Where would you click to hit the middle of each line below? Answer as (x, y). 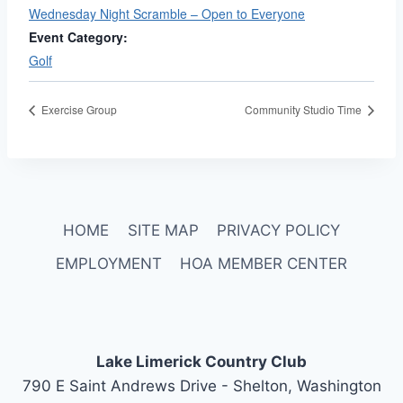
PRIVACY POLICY (278, 230)
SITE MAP (163, 230)
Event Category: (78, 37)
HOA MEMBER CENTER (264, 264)
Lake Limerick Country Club (201, 362)
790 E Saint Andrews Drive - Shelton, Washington (201, 386)
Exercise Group (78, 109)
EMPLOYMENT (108, 264)
